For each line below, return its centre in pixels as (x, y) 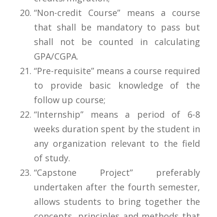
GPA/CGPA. (56, 56)
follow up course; (70, 100)
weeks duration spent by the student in (117, 129)
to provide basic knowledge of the (117, 85)
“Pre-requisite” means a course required (117, 70)
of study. (52, 158)
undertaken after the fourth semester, (117, 187)
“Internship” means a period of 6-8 (117, 114)
